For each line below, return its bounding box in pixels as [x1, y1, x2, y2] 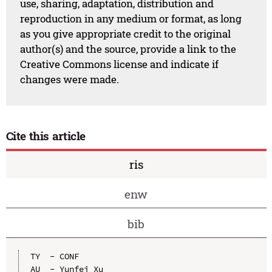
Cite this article [5, 127, 86, 143]
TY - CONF [30, 251, 79, 262]
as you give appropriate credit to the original [20, 27, 231, 41]
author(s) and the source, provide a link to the [20, 42, 237, 56]
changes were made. [20, 72, 120, 87]
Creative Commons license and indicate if [20, 57, 219, 72]
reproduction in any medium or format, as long [20, 12, 242, 26]
